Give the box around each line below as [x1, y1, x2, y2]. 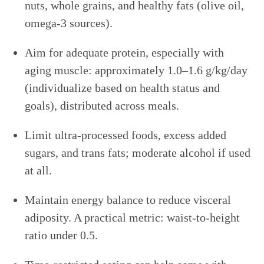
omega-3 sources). [25, 16, 113, 30]
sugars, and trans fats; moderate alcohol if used [25, 146, 251, 160]
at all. [25, 164, 52, 177]
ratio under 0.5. [25, 229, 98, 242]
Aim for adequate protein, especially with [25, 46, 225, 60]
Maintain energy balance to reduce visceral [25, 193, 232, 207]
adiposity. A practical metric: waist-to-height [25, 211, 240, 225]
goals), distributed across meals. [25, 99, 180, 113]
